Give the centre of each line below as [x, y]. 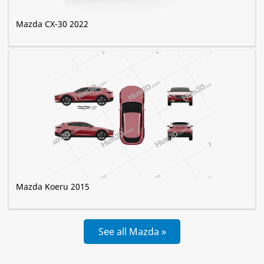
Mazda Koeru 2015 [53, 187]
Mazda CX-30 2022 [52, 24]
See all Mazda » [132, 232]
